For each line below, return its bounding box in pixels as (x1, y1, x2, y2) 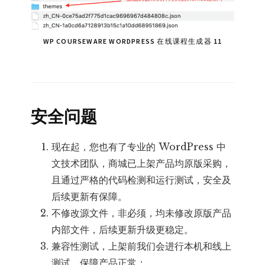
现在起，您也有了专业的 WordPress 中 (51, 141, 227, 153)
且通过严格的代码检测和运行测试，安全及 (51, 174, 232, 186)
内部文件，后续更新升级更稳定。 (51, 224, 194, 236)
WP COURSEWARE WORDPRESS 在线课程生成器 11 (43, 37, 222, 46)
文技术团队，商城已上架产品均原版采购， (51, 157, 232, 170)
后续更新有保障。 (51, 190, 128, 203)
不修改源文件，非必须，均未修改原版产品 (51, 207, 232, 219)
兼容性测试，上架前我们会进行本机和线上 (51, 240, 232, 253)
